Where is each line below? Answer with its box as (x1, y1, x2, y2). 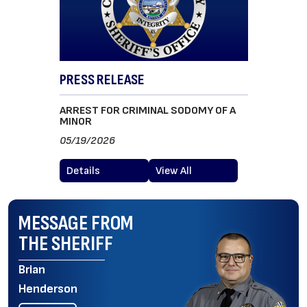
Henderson (19, 282, 77, 296)
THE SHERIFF (19, 232, 113, 256)
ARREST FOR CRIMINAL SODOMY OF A (59, 104, 236, 117)
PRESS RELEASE (59, 71, 145, 89)
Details (66, 164, 100, 177)
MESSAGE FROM (19, 211, 134, 236)
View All (155, 164, 192, 177)
